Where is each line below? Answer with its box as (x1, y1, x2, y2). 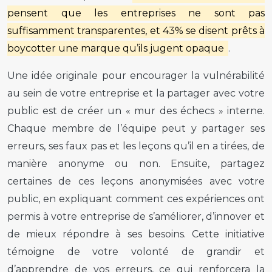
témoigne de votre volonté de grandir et (7, 245, 265, 257)
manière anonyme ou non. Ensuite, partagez (7, 157, 265, 169)
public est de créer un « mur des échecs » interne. (7, 104, 265, 117)
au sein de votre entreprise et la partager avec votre (7, 87, 265, 99)
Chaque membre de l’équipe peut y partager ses (7, 122, 265, 134)
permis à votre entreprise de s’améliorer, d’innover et (7, 210, 265, 222)
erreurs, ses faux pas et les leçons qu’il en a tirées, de (7, 140, 265, 152)
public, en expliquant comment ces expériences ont (7, 192, 265, 205)
